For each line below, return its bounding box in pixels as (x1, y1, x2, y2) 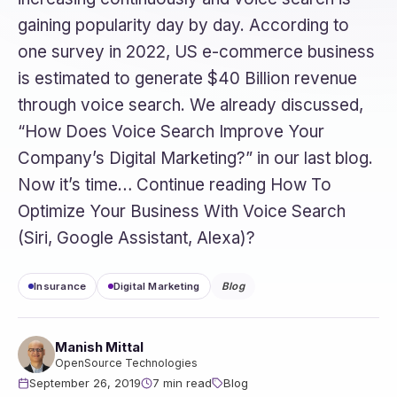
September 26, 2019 (29, 376, 141, 391)
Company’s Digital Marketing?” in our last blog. (18, 147, 373, 168)
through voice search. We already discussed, (18, 94, 363, 115)
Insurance (34, 279, 87, 292)
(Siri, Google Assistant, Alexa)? (18, 227, 255, 248)
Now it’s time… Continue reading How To (18, 174, 331, 195)
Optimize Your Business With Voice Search (18, 200, 346, 222)
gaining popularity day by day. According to (18, 14, 349, 35)
